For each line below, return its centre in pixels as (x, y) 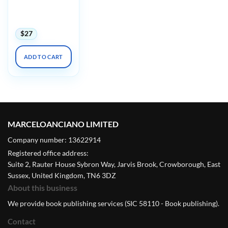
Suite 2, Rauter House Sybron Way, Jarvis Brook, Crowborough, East (114, 164)
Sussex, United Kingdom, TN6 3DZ (62, 175)
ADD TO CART (44, 56)
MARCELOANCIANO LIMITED (63, 124)
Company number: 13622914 (54, 139)
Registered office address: (48, 153)
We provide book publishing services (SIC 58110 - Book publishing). (113, 203)
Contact (22, 221)
